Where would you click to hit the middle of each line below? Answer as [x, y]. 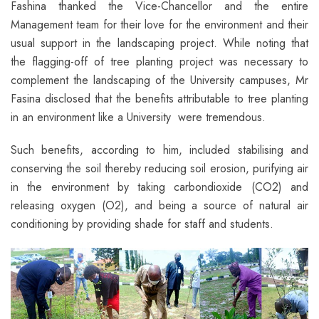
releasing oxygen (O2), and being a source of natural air [159, 205]
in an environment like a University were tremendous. [138, 117]
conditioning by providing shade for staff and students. [142, 224]
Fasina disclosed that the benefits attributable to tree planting [159, 98]
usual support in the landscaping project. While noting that [159, 43]
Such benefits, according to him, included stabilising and [159, 150]
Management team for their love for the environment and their [159, 24]
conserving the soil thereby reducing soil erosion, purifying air [159, 168]
